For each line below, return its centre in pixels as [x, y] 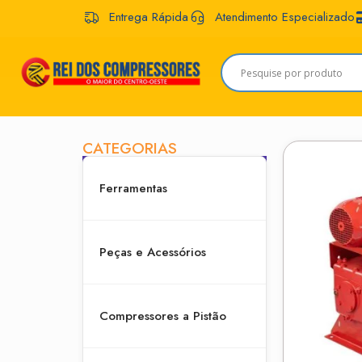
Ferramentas [133, 188]
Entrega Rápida [148, 17]
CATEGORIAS [130, 148]
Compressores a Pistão [163, 316]
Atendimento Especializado [284, 17]
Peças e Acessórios [153, 252]
